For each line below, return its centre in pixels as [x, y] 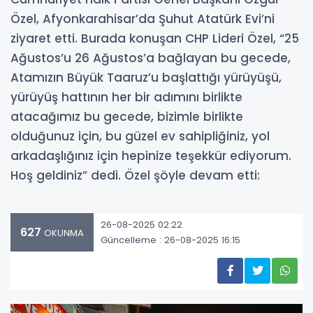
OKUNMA [63, 233]
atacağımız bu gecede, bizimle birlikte [127, 117]
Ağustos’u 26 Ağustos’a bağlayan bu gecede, [151, 58]
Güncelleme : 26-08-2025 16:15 [170, 240]
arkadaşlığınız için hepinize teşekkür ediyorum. [151, 156]
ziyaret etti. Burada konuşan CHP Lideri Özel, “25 [155, 39]
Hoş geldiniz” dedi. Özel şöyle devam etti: [135, 176]
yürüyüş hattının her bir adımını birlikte [126, 97]
